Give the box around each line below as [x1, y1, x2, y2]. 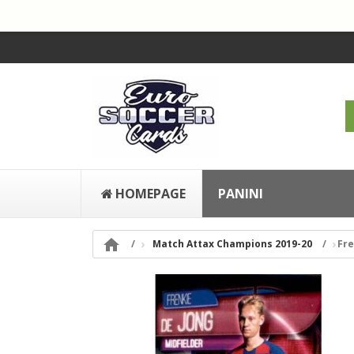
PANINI [218, 185, 263, 202]
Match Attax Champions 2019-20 [153, 237, 312, 250]
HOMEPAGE [115, 185, 186, 202]
